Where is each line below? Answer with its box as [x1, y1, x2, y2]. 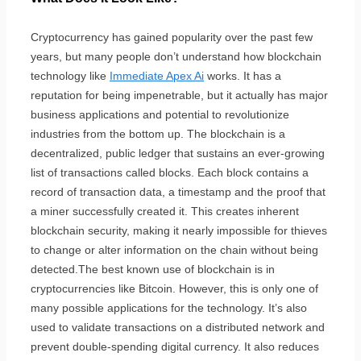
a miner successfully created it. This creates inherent [31, 204, 299, 218]
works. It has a [207, 68, 281, 82]
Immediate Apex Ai [110, 68, 204, 82]
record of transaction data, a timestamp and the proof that [31, 185, 326, 198]
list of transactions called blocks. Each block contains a [31, 165, 309, 179]
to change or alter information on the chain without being [31, 243, 318, 256]
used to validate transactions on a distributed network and [31, 320, 325, 334]
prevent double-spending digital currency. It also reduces [31, 339, 319, 353]
